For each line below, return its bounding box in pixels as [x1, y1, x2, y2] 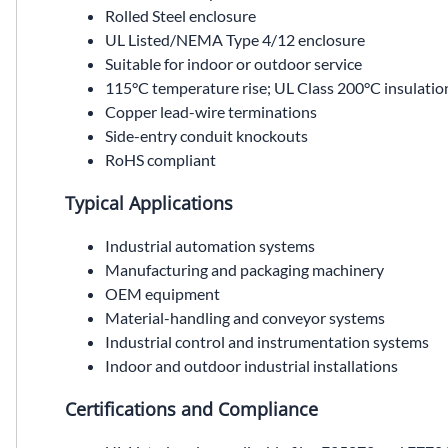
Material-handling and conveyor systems [105, 308, 385, 328]
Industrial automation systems [105, 236, 315, 256]
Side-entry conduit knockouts [105, 126, 308, 146]
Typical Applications [65, 191, 233, 216]
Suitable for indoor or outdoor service [105, 54, 362, 74]
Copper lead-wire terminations [105, 102, 317, 122]
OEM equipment [105, 284, 220, 304]
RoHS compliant [105, 150, 216, 170]
